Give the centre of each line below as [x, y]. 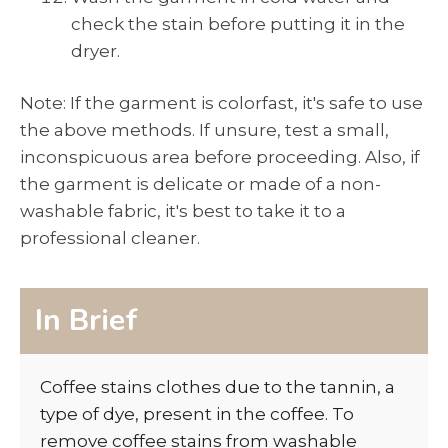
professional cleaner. [110, 238]
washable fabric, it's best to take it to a [183, 211]
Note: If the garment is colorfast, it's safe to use [221, 103]
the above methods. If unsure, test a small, [204, 130]
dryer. [95, 50]
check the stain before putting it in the [238, 23]
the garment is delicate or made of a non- [200, 184]
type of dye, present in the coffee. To [197, 413]
